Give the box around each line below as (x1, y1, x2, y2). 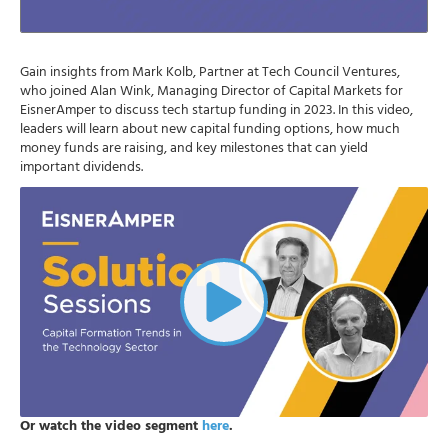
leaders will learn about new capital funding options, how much (20, 119, 400, 138)
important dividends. (20, 157, 143, 176)
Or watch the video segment (20, 416, 202, 435)
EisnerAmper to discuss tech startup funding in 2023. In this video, (20, 100, 413, 119)
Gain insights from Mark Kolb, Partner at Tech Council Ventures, (20, 62, 400, 81)
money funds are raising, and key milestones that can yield (20, 138, 368, 157)
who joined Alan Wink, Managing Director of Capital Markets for (20, 81, 403, 100)
